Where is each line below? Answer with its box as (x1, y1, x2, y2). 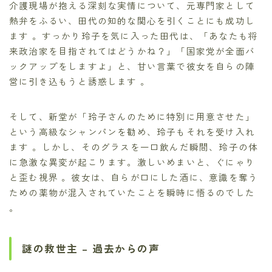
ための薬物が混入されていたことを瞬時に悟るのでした (9, 186, 256, 199)
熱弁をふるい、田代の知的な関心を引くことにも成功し (9, 14, 256, 27)
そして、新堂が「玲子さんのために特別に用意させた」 (9, 110, 256, 123)
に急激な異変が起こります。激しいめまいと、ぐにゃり (9, 155, 255, 169)
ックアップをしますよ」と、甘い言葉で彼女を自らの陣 (9, 59, 256, 73)
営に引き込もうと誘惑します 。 (9, 75, 150, 88)
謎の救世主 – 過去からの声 (22, 241, 160, 256)
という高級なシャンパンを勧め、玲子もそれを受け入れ (9, 125, 256, 138)
